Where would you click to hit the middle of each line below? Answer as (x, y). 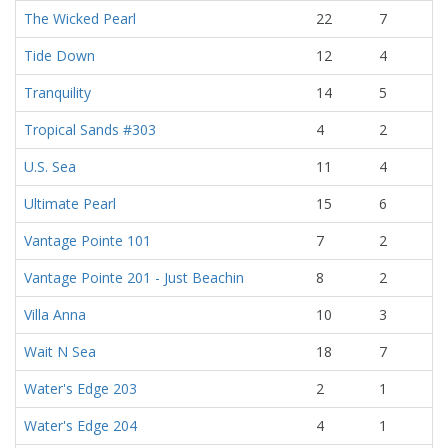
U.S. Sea (50, 166)
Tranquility (57, 92)
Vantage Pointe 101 (87, 240)
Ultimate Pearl (70, 203)
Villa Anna (55, 314)
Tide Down (59, 55)
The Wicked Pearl (80, 18)
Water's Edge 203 (80, 388)
